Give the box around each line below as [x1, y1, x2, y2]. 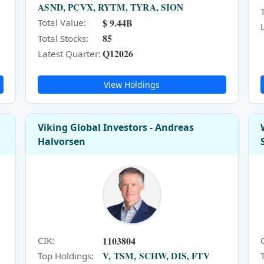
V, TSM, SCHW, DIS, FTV [103, 249, 210, 262]
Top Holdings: [38, 250, 94, 262]
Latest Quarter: [38, 47, 101, 60]
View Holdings [104, 78, 160, 90]
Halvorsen [38, 135, 86, 148]
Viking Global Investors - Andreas [38, 121, 194, 134]
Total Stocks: [38, 32, 89, 44]
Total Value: [38, 16, 87, 29]
